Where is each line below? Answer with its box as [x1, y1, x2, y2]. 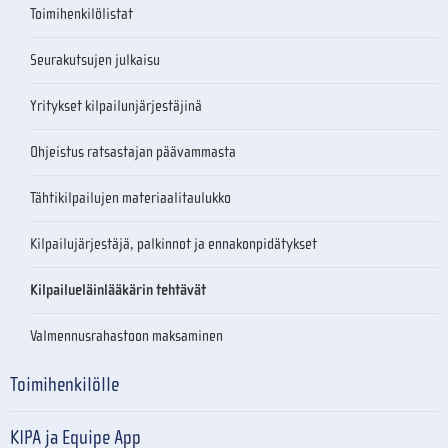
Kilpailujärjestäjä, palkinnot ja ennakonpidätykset [30, 234, 317, 253]
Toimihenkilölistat [30, 4, 133, 23]
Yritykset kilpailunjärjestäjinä [30, 96, 202, 115]
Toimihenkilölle [10, 372, 119, 396]
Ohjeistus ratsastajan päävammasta [30, 142, 236, 161]
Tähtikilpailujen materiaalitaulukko [30, 188, 231, 207]
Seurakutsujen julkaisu [30, 50, 160, 69]
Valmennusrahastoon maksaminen [30, 326, 223, 345]
